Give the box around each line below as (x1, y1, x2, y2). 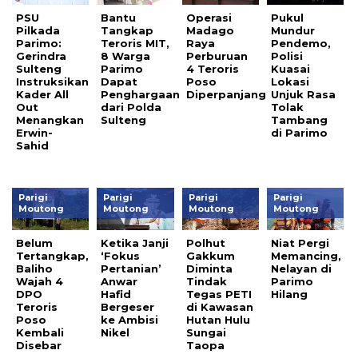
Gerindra (16, 49, 66, 62)
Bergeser (101, 300, 155, 313)
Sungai (185, 325, 226, 339)
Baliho (16, 261, 53, 275)
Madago (185, 23, 234, 37)
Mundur (271, 23, 316, 37)
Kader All (16, 87, 69, 101)
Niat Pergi (271, 236, 330, 249)
